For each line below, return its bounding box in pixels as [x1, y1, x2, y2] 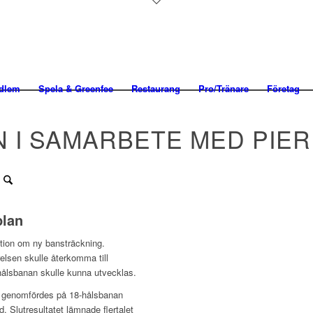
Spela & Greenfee [38, 82, 113, 95]
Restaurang [131, 82, 180, 95]
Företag [267, 82, 300, 95]
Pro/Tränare [198, 82, 249, 95]
